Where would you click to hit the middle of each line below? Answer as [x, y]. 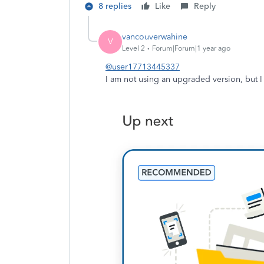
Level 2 [133, 48]
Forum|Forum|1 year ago [191, 48]
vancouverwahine [155, 37]
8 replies [115, 6]
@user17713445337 [143, 67]
